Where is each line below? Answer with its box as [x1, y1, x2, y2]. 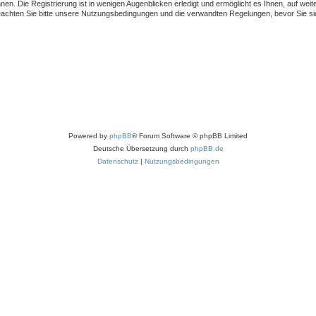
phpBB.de [190, 144, 224, 152]
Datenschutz [97, 157, 138, 165]
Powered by [68, 131, 109, 140]
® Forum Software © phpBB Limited [132, 131, 248, 140]
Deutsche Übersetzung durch [92, 144, 190, 152]
